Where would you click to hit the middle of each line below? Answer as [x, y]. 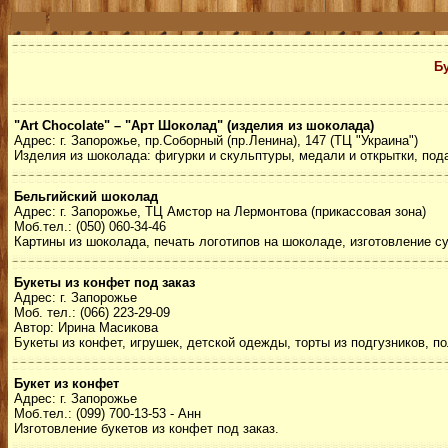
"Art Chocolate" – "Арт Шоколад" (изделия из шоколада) [194, 125]
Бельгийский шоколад [86, 196]
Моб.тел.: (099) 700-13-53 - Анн [107, 413]
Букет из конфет [66, 383]
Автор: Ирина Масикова [86, 327]
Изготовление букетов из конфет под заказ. [146, 428]
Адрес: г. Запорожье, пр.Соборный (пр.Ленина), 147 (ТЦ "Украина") [216, 140]
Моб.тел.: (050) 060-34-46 [90, 226]
